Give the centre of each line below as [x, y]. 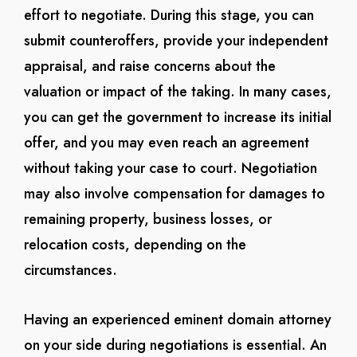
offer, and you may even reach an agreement [166, 143]
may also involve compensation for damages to [174, 194]
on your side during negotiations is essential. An [175, 345]
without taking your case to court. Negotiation [170, 168]
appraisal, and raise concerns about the [149, 66]
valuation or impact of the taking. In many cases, [177, 92]
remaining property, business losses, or [147, 219]
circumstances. [70, 270]
